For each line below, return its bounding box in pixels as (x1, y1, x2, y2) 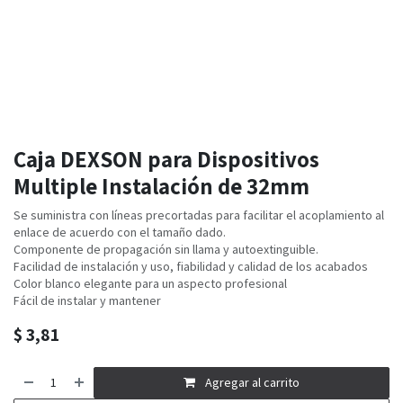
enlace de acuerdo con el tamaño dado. (13, 224, 226, 241)
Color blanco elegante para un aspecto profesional (13, 275, 287, 292)
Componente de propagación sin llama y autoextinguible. (13, 241, 318, 258)
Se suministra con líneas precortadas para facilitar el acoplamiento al (13, 207, 384, 224)
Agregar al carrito (205, 374, 300, 391)
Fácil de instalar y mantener (13, 292, 161, 309)
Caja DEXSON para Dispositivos (13, 144, 319, 175)
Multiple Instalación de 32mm (13, 171, 309, 201)
